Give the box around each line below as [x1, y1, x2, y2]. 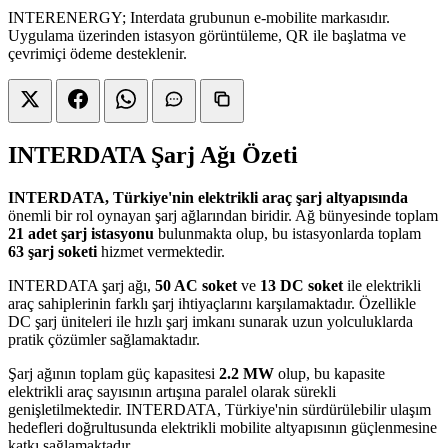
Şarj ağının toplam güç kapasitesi [8, 365, 219, 383]
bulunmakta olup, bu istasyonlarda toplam [154, 225, 421, 243]
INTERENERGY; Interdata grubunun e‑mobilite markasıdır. [8, 8, 390, 26]
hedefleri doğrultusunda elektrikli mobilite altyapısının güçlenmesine [8, 419, 437, 437]
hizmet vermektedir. [97, 243, 225, 261]
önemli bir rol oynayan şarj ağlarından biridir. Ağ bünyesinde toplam [8, 207, 438, 225]
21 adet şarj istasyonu [8, 225, 154, 243]
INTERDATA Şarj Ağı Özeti [8, 142, 298, 169]
